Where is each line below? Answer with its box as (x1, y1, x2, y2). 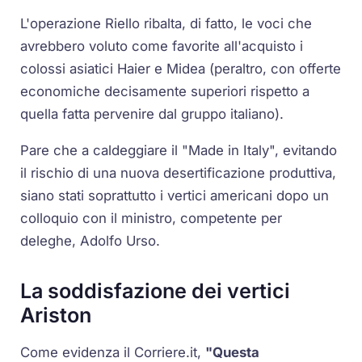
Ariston (20, 303, 92, 328)
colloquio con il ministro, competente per (20, 209, 283, 226)
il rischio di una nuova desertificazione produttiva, (20, 164, 337, 181)
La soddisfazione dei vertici (20, 279, 291, 304)
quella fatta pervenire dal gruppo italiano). (20, 105, 284, 122)
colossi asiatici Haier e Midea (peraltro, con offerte (20, 60, 342, 77)
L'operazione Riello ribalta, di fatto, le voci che (20, 15, 313, 32)
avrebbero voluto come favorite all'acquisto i (20, 37, 304, 54)
